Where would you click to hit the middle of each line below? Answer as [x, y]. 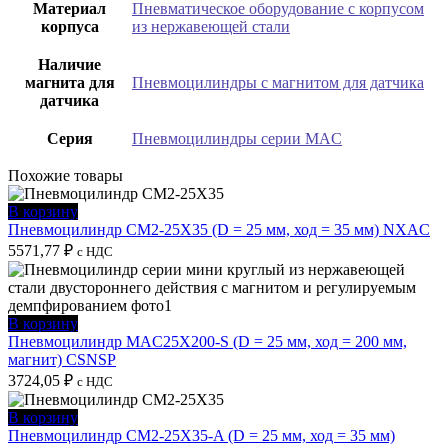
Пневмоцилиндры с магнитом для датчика [278, 82]
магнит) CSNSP [62, 359]
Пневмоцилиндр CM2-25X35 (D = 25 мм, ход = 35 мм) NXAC [219, 229]
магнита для [69, 82]
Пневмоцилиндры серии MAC [237, 138]
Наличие [69, 64]
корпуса [69, 26]
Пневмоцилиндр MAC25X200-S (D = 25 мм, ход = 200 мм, [207, 341]
